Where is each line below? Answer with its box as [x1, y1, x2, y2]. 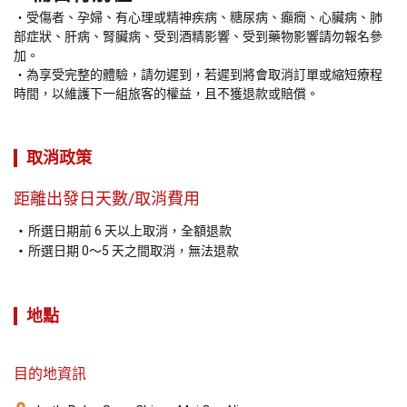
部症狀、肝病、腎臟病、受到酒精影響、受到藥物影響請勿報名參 [14, 29, 382, 45]
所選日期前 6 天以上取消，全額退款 [28, 223, 232, 239]
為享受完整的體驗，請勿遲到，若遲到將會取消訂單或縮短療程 [26, 67, 382, 83]
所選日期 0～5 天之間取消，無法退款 [28, 243, 239, 259]
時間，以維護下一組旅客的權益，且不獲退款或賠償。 [14, 86, 319, 102]
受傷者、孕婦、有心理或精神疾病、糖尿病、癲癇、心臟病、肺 [26, 10, 382, 25]
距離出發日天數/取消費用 [14, 189, 200, 209]
